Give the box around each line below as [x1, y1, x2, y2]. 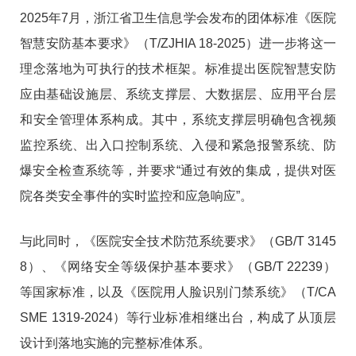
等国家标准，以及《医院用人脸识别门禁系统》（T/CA [20, 285, 336, 300]
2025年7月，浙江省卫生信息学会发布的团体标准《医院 [20, 11, 336, 25]
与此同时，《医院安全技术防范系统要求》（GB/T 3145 [20, 234, 336, 249]
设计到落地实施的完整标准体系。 [20, 336, 211, 350]
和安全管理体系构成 [20, 113, 139, 127]
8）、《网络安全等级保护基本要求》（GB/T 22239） [20, 260, 336, 274]
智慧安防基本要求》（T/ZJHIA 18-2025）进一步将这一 [20, 37, 336, 51]
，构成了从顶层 [244, 311, 337, 325]
